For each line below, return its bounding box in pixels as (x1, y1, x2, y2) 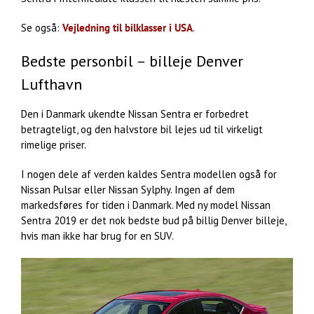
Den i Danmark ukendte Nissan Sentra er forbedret (21, 107, 249, 121)
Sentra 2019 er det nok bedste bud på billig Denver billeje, (21, 214, 286, 228)
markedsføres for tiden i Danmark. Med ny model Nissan (21, 198, 271, 212)
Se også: (21, 21, 62, 35)
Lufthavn (21, 74, 82, 95)
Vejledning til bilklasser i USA (62, 21, 193, 35)
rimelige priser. (21, 138, 86, 152)
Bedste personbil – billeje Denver (21, 51, 243, 71)
